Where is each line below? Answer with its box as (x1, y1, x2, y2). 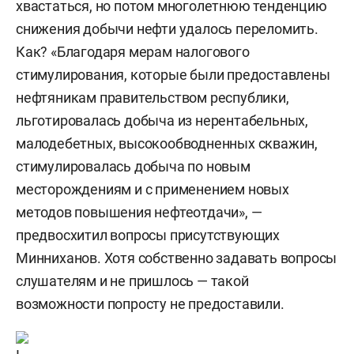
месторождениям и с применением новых (16, 181, 289, 198)
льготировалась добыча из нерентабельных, (16, 112, 308, 129)
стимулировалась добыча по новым (16, 158, 250, 175)
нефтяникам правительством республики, (16, 89, 289, 106)
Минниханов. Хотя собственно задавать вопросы (16, 250, 337, 266)
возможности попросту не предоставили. (16, 296, 284, 312)
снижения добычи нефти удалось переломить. (16, 21, 318, 37)
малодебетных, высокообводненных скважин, (16, 135, 318, 152)
